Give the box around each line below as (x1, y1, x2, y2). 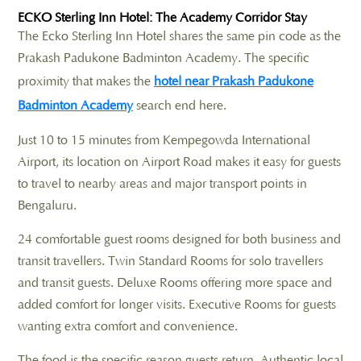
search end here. (133, 98, 226, 113)
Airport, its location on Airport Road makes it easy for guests (18, 154, 341, 169)
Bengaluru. (18, 197, 77, 213)
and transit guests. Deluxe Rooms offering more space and (18, 275, 332, 290)
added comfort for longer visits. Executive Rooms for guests (18, 297, 336, 312)
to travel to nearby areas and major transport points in (18, 176, 307, 191)
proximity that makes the (18, 73, 154, 89)
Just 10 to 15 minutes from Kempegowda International (18, 132, 310, 147)
